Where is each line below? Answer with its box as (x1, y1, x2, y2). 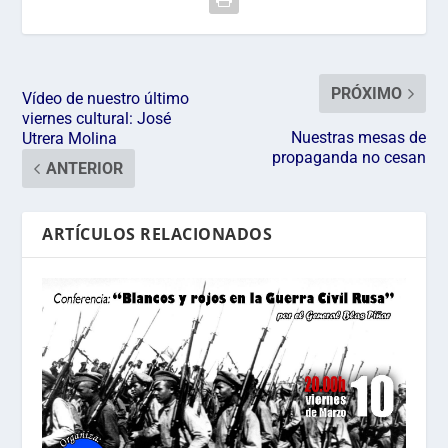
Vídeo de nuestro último (22, 88, 190, 108)
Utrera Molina (22, 128, 118, 148)
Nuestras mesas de (290, 127, 426, 147)
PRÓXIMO (330, 83, 402, 103)
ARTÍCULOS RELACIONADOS (42, 222, 273, 245)
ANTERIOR (46, 158, 124, 178)
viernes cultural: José (22, 108, 172, 128)
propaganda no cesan (271, 147, 426, 167)
